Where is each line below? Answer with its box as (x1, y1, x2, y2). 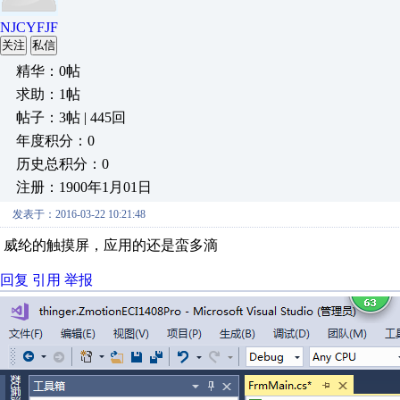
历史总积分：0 (16, 156, 109, 171)
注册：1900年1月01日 (16, 179, 152, 195)
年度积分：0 (16, 133, 95, 148)
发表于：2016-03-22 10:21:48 (12, 208, 146, 221)
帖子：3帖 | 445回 (16, 110, 126, 125)
